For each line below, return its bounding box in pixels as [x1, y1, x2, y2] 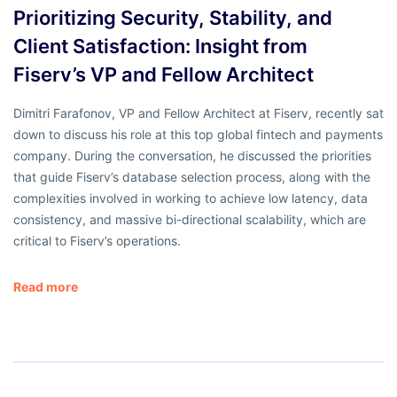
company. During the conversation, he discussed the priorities [13, 148, 371, 164]
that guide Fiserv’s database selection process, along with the [13, 169, 370, 185]
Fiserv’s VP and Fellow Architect [13, 63, 314, 87]
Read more [13, 279, 78, 295]
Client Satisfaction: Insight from [13, 35, 307, 58]
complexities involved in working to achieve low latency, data [13, 191, 368, 206]
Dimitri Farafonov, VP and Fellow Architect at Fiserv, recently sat [13, 105, 384, 121]
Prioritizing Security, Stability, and [13, 6, 332, 30]
